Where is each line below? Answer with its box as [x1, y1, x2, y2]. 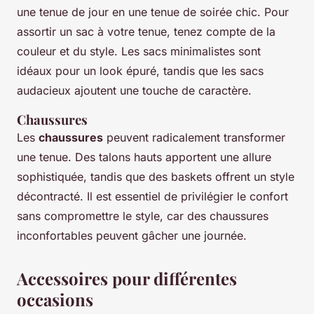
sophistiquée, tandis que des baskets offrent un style [17, 170, 294, 184]
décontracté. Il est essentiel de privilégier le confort [17, 189, 288, 204]
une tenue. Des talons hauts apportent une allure [17, 150, 271, 165]
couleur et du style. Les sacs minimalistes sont [17, 44, 261, 59]
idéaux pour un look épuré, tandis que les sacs [17, 64, 264, 78]
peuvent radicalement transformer [103, 130, 285, 145]
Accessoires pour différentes [17, 267, 237, 290]
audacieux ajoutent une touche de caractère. [17, 83, 252, 98]
